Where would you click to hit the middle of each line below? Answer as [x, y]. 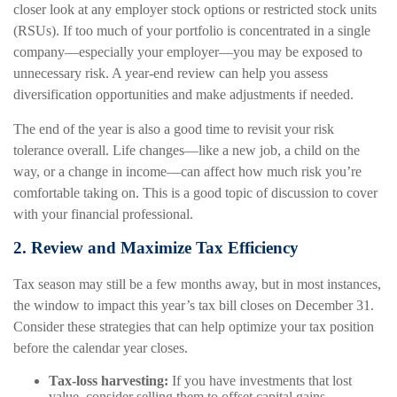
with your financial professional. [103, 214]
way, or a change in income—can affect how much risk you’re [187, 171]
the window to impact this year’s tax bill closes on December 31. [194, 306]
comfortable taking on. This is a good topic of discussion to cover [195, 192]
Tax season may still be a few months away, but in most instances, [197, 284]
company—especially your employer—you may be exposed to [188, 51]
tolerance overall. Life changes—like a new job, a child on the [187, 150]
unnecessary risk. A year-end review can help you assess [171, 73]
